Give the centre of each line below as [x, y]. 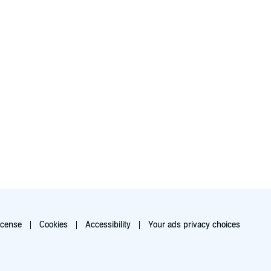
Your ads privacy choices [194, 225]
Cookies [53, 225]
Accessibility [108, 225]
